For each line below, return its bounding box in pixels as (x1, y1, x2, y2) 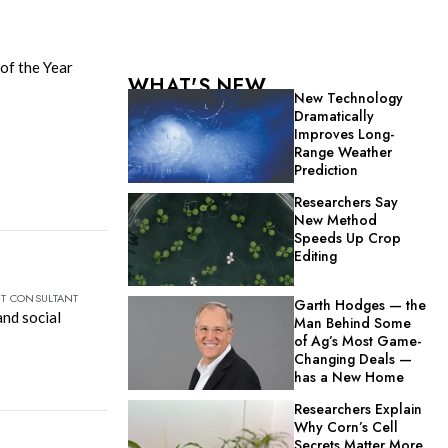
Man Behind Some (294, 313, 412, 334)
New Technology (294, 88, 404, 108)
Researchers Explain (294, 399, 423, 420)
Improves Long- (294, 124, 395, 144)
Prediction (294, 160, 359, 180)
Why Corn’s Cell (294, 417, 399, 438)
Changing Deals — (294, 349, 413, 370)
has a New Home (294, 367, 405, 388)
